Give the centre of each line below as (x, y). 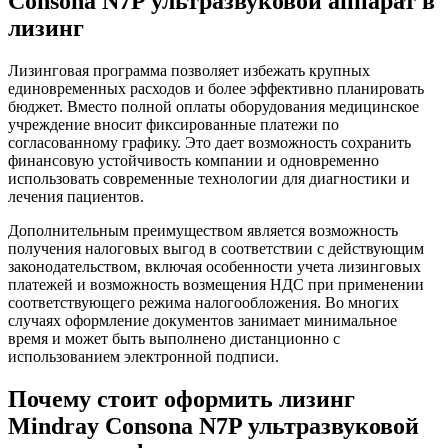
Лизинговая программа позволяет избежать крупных (189, 70)
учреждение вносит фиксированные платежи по (173, 124)
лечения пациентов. (76, 196)
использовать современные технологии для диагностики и (209, 178)
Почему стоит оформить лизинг (181, 398)
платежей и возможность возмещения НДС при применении (216, 284)
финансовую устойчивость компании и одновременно (193, 160)
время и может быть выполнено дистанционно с (174, 338)
